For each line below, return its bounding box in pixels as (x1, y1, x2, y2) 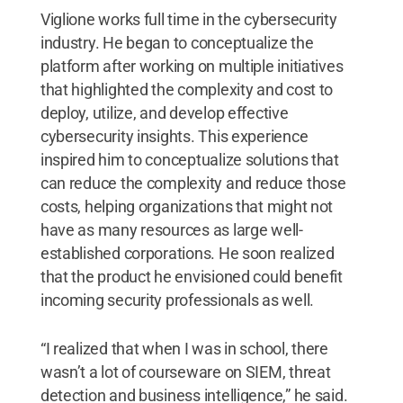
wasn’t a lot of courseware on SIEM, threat (40, 362, 331, 381)
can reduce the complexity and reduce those (40, 173, 346, 193)
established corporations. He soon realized (40, 243, 335, 263)
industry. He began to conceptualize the (40, 32, 314, 52)
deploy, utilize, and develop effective (40, 103, 289, 122)
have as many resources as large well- (40, 219, 303, 239)
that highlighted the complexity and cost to (40, 79, 334, 99)
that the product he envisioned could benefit (40, 266, 343, 286)
